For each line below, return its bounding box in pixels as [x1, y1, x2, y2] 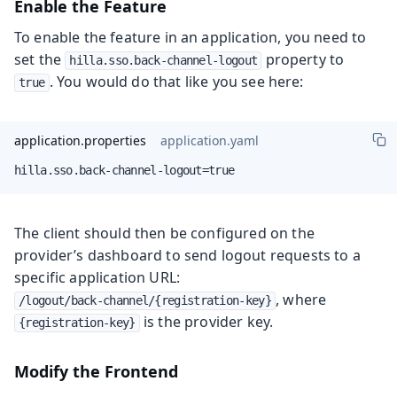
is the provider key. [139, 311, 274, 331]
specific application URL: [14, 267, 181, 287]
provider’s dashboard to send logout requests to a [14, 245, 361, 265]
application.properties [14, 132, 146, 150]
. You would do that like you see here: [49, 71, 304, 91]
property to [261, 49, 345, 69]
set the [14, 49, 66, 69]
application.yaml [160, 132, 259, 150]
